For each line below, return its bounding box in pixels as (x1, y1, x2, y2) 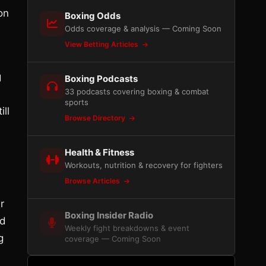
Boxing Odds (65, 10, 121, 21)
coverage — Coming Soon (65, 234, 161, 243)
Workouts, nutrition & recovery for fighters (65, 160, 223, 170)
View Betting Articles (65, 40, 140, 49)
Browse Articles (65, 176, 122, 185)
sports (65, 97, 88, 107)
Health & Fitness (65, 147, 134, 158)
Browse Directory (65, 113, 127, 122)
